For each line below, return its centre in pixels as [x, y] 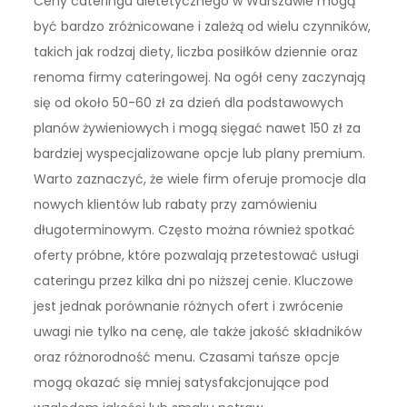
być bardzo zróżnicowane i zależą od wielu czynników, [203, 27]
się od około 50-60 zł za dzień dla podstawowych [189, 103]
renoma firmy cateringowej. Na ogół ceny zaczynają [200, 78]
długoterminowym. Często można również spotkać [195, 230]
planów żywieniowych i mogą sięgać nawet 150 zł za [198, 129]
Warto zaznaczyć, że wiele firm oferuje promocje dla [200, 179]
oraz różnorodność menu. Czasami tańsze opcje [187, 357]
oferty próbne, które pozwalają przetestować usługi [197, 256]
